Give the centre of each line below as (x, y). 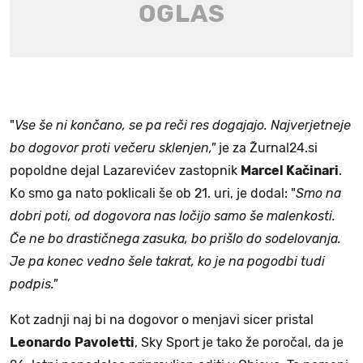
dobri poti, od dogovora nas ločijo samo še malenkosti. (173, 216)
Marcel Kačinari (290, 171)
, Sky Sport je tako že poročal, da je (239, 343)
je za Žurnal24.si (267, 148)
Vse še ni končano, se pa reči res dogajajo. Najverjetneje (183, 126)
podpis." (34, 284)
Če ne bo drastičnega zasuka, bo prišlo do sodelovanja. (175, 239)
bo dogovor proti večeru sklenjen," (113, 148)
